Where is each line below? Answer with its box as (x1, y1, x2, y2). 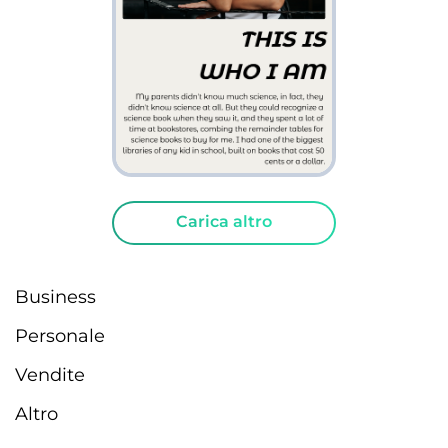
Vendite (15, 364, 85, 386)
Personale (15, 325, 105, 347)
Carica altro (176, 212, 272, 231)
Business (15, 286, 96, 308)
